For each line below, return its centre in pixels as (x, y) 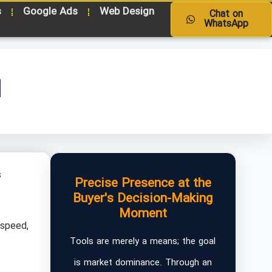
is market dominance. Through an (143, 263)
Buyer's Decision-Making (143, 199)
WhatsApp (226, 24)
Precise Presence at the (143, 184)
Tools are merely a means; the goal (143, 242)
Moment (143, 214)
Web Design (127, 12)
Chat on (226, 14)
